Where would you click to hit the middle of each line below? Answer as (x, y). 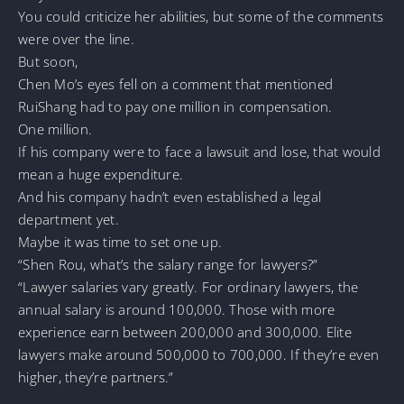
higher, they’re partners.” (96, 376)
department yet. (69, 219)
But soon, (48, 61)
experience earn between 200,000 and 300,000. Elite (185, 331)
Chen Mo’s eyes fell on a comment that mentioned (176, 83)
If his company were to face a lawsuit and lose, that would (199, 151)
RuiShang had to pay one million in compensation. (175, 106)
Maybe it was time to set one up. (120, 241)
